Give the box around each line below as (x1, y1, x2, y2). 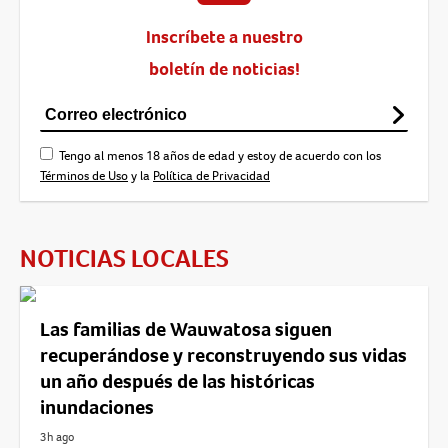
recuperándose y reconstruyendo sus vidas (40, 341, 407, 369)
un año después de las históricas (40, 367, 315, 395)
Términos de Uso (40, 166, 128, 184)
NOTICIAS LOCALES (20, 241, 229, 275)
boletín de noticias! (148, 56, 300, 81)
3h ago (40, 428, 74, 445)
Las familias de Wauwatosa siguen (40, 315, 332, 343)
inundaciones (40, 393, 154, 421)
